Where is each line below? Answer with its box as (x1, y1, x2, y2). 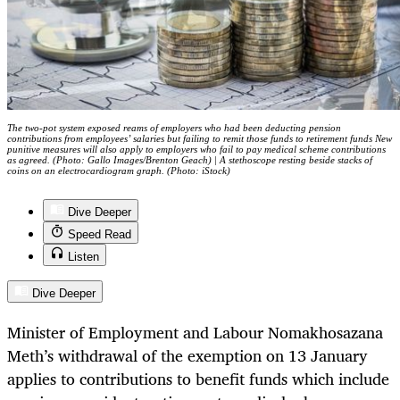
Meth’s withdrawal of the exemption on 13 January (7, 342, 368, 370)
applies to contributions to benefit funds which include (7, 365, 389, 393)
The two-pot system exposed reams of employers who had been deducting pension (7, 122, 341, 134)
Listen (68, 250, 99, 264)
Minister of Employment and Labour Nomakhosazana (7, 319, 383, 346)
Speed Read (68, 228, 131, 242)
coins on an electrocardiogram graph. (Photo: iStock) (7, 165, 230, 177)
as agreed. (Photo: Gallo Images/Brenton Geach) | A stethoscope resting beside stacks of (7, 154, 372, 166)
